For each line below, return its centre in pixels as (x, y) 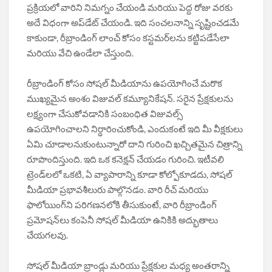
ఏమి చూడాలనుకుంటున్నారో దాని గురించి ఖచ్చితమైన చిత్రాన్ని (135, 144)
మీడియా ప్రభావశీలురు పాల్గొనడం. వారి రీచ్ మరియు (118, 190)
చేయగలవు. (48, 235)
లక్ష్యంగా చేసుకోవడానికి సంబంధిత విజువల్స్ (105, 114)
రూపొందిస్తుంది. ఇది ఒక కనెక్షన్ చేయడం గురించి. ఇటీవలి (126, 159)
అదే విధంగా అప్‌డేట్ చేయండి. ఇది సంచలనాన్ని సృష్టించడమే (133, 23)
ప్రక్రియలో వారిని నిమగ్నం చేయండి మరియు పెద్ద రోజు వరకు (130, 8)
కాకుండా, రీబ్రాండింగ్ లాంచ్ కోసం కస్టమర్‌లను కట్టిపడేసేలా (128, 38)
